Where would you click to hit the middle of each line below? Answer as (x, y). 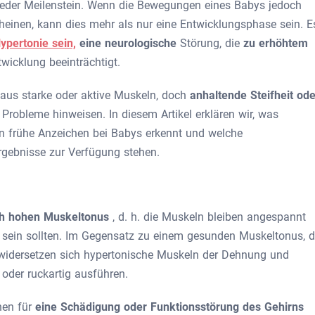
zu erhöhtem (276, 43)
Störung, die (212, 43)
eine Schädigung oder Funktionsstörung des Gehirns (169, 307)
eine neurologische (128, 43)
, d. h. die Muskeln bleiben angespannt (209, 217)
